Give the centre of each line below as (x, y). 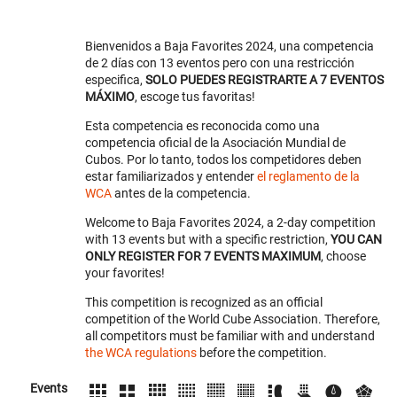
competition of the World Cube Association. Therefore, (233, 319)
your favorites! (125, 273)
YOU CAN (356, 239)
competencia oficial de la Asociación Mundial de (215, 143)
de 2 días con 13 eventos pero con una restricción (220, 63)
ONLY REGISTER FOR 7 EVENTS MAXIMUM (203, 256)
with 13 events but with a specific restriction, (208, 239)
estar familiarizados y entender (171, 176)
